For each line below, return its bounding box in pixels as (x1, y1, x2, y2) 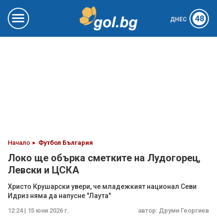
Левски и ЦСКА (8, 164, 79, 176)
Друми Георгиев (159, 207, 209, 214)
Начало (8, 139, 30, 146)
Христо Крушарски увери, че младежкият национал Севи (8, 183, 197, 190)
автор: (138, 207, 159, 214)
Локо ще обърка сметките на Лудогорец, (8, 152, 201, 164)
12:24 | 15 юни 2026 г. (8, 207, 69, 214)
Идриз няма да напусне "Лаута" (8, 192, 111, 200)
